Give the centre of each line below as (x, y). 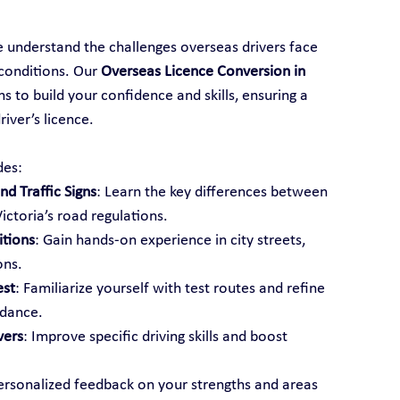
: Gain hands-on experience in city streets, (171, 240)
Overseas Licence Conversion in (204, 71)
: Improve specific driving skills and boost (157, 337)
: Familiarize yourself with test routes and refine (171, 288)
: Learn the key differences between (213, 192)
